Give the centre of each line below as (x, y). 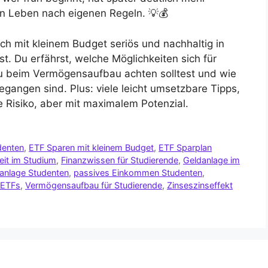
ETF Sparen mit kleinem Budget (92, 147)
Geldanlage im (211, 160)
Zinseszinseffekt (200, 185)
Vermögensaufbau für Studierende (94, 185)
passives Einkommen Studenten (138, 172)
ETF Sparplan (185, 147)
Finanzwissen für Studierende (120, 160)
